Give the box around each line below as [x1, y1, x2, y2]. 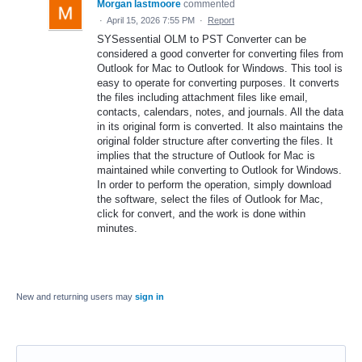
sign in [135, 292, 164, 302]
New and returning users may [16, 292, 135, 302]
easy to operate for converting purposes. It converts [97, 77, 339, 90]
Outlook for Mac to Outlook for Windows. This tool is [97, 62, 343, 75]
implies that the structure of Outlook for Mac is [97, 149, 315, 162]
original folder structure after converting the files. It [97, 135, 333, 148]
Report [208, 15, 234, 26]
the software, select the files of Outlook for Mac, [97, 193, 323, 206]
